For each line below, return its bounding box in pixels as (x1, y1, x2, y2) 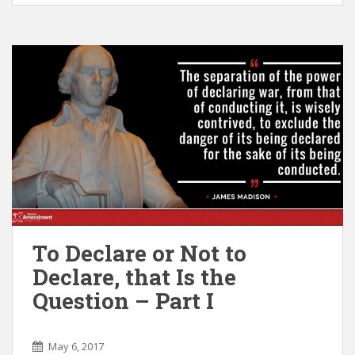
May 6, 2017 (48, 339, 104, 353)
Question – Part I (32, 286, 214, 315)
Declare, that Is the (32, 262, 236, 292)
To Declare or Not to (32, 239, 246, 268)
